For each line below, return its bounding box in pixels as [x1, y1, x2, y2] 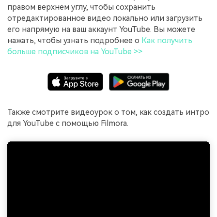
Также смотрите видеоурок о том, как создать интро [7, 108, 209, 117]
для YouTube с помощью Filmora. [7, 119, 128, 128]
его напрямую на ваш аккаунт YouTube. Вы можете [7, 24, 195, 34]
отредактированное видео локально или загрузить [7, 13, 202, 23]
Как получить [141, 35, 192, 45]
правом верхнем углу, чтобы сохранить [7, 2, 155, 12]
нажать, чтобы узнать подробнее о [7, 35, 141, 45]
